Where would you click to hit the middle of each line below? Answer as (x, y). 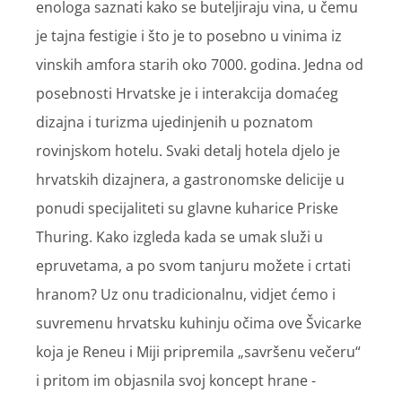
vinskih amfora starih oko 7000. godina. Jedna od (200, 65)
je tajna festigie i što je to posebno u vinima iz (189, 36)
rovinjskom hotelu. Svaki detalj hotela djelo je (188, 151)
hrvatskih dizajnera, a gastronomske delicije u (190, 180)
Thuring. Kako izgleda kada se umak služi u (179, 237)
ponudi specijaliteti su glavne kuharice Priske (187, 209)
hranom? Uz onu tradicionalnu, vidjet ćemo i (186, 295)
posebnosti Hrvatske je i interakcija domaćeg (187, 94)
